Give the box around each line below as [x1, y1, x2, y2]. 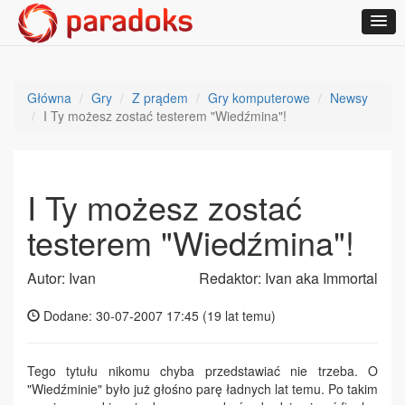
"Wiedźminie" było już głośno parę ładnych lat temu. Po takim [27, 380, 378, 398]
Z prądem [132, 89, 188, 107]
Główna [27, 89, 71, 107]
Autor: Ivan [27, 268, 96, 288]
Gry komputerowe [208, 89, 310, 107]
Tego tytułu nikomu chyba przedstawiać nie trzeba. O [27, 362, 378, 380]
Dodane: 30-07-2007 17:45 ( [40, 306, 207, 325]
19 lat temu [207, 306, 271, 325]
